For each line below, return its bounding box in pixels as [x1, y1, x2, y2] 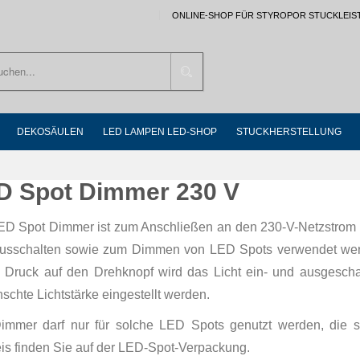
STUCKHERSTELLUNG [236, 126, 342, 137]
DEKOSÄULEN [17, 126, 84, 137]
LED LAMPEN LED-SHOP [103, 126, 217, 137]
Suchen [191, 63, 235, 77]
